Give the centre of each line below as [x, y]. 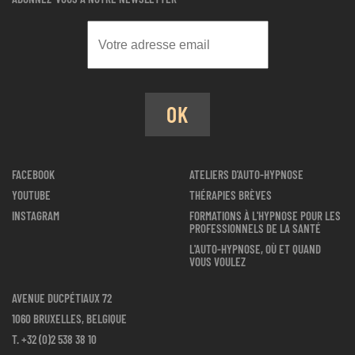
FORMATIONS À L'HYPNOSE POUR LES [265, 216]
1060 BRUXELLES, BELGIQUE [69, 319]
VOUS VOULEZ [218, 262]
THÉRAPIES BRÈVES [231, 195]
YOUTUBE [31, 195]
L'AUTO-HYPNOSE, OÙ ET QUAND [255, 249]
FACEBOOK [33, 175]
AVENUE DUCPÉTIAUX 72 [62, 298]
